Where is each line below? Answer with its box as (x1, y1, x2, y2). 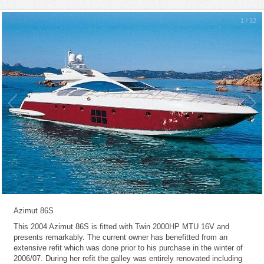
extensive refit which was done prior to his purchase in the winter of (14, 243, 243, 253)
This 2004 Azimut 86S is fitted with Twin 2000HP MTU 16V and (14, 222, 229, 232)
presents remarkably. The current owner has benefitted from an (14, 233, 227, 242)
